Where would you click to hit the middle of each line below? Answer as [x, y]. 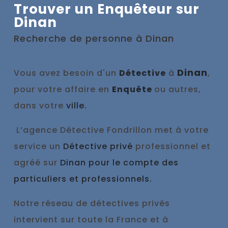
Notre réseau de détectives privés [92, 204]
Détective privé [98, 147]
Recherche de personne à [80, 39]
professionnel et [172, 147]
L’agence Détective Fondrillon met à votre [111, 130]
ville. [77, 106]
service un [38, 147]
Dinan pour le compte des [119, 163]
